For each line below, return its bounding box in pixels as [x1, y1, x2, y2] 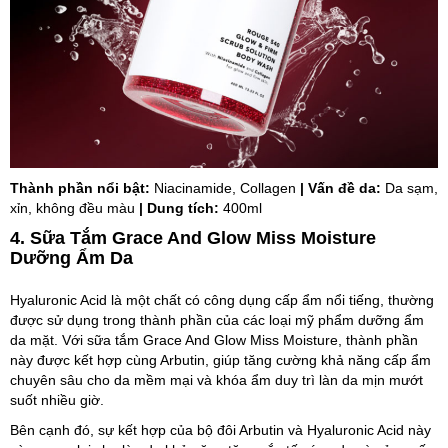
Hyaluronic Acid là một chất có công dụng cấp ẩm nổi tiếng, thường [10, 292, 434, 308]
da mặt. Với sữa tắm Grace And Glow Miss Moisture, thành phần [10, 332, 418, 348]
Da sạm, [385, 180, 438, 196]
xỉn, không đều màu [10, 200, 135, 216]
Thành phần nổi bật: [10, 180, 154, 196]
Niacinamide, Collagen [154, 180, 296, 196]
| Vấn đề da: [296, 180, 385, 196]
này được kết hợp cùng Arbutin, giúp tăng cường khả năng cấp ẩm [10, 352, 431, 368]
